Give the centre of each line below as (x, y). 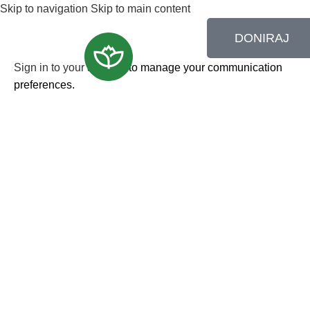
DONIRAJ (262, 38)
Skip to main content (140, 9)
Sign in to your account (70, 67)
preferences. (44, 85)
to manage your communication (204, 67)
